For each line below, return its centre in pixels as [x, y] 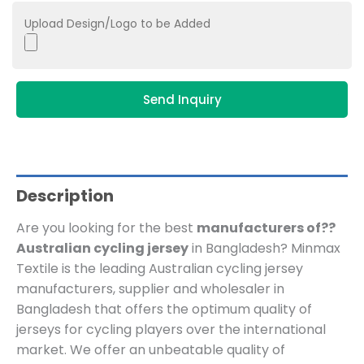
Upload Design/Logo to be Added [117, 24]
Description [65, 196]
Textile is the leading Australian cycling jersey [160, 269]
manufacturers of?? [266, 228]
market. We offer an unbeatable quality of [151, 350]
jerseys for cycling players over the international [171, 330]
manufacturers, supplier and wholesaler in [150, 289]
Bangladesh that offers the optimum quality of [164, 310]
